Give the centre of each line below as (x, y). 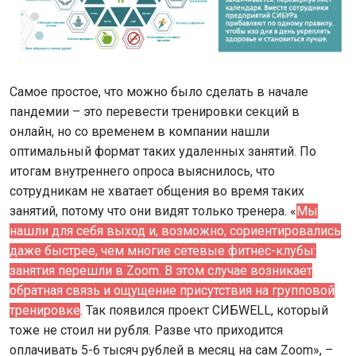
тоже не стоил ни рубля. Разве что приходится (146, 330)
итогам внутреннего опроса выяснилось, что (142, 171)
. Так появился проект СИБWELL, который (204, 310)
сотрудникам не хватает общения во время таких (157, 191)
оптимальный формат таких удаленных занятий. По (163, 151)
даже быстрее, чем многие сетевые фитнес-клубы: (163, 250)
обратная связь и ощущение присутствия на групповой (172, 290)
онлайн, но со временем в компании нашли (139, 131)
